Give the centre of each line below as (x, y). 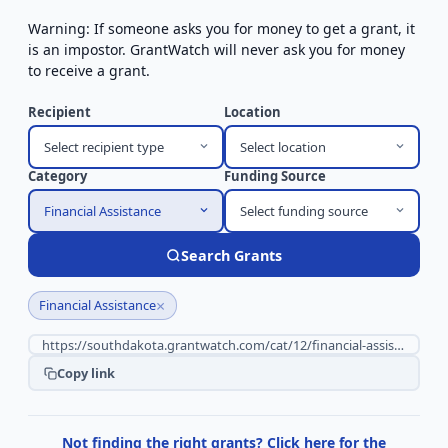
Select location (282, 146)
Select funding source (303, 210)
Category (57, 176)
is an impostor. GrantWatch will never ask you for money (216, 49)
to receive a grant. (89, 70)
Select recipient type (103, 146)
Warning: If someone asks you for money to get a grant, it (221, 28)
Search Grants (231, 255)
